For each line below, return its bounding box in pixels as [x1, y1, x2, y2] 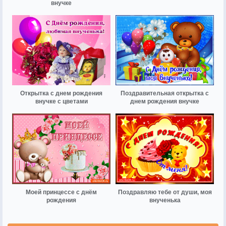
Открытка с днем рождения [20, 90, 102, 97]
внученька [149, 196, 181, 204]
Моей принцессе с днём [26, 188, 97, 196]
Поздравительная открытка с [121, 90, 209, 97]
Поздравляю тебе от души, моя [118, 188, 212, 196]
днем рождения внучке [130, 98, 199, 105]
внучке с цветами [35, 98, 88, 105]
